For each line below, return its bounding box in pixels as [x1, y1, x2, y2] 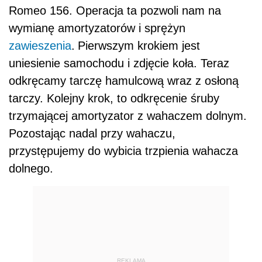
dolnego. [9, 162, 53, 175]
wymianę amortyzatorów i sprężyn [9, 22, 185, 35]
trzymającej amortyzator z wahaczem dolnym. [9, 109, 247, 123]
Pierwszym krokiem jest [78, 39, 200, 53]
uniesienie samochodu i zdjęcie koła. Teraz [9, 57, 229, 70]
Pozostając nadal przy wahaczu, [9, 127, 175, 140]
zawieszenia [9, 39, 71, 53]
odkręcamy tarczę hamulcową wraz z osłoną [9, 74, 239, 88]
